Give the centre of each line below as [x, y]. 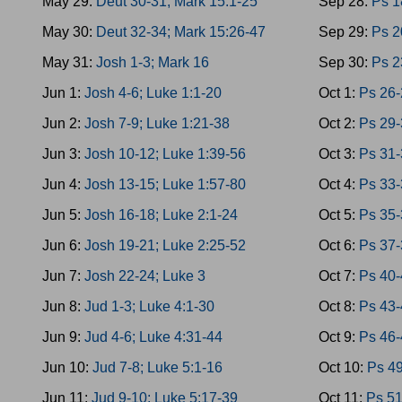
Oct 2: [339, 123]
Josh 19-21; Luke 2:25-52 [165, 245]
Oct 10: [343, 367]
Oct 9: [339, 337]
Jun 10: [67, 367]
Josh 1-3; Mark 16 [153, 62]
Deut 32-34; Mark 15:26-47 [181, 32]
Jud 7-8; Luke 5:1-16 [157, 367]
